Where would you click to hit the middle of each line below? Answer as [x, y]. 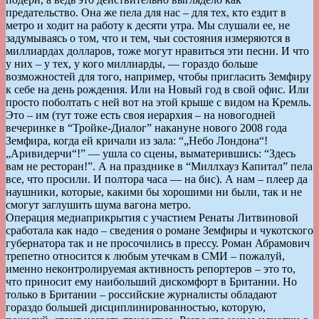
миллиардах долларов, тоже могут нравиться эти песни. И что [157, 51]
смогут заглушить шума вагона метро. [98, 204]
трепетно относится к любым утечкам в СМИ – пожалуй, [145, 256]
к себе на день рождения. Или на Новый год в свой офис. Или [157, 89]
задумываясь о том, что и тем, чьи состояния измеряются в [148, 38]
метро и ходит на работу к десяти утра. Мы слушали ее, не [148, 25]
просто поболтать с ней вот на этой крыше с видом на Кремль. [158, 102]
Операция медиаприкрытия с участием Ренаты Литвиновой [152, 217]
